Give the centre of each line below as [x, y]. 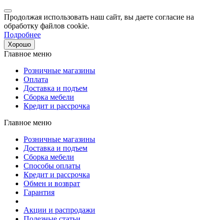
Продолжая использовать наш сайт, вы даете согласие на [99, 17]
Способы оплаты [52, 166]
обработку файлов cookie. [47, 26]
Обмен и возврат [52, 183]
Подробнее [22, 35]
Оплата [36, 79]
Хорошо [19, 44]
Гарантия [39, 192]
